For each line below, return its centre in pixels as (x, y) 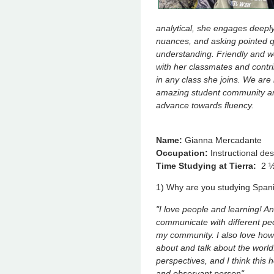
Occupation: (182, 153)
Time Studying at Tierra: (206, 165)
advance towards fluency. (205, 105)
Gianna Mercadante (222, 140)
